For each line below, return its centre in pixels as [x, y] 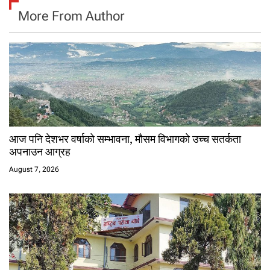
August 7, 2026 [34, 170]
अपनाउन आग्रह [40, 152]
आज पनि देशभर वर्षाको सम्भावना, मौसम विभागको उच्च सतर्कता [125, 139]
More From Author [71, 16]
